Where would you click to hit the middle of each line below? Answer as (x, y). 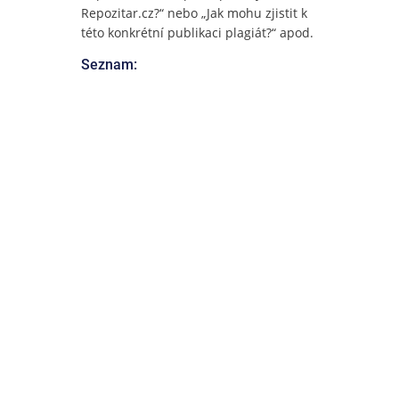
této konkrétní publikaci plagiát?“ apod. (197, 33)
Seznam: (109, 65)
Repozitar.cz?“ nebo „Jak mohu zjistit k (194, 13)
